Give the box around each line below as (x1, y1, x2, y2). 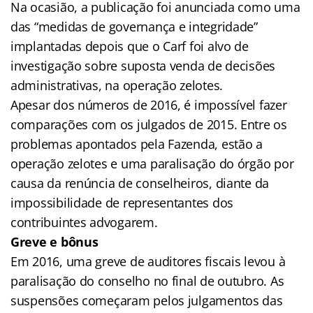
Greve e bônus (10, 233, 99, 250)
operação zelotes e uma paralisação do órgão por (10, 154, 294, 172)
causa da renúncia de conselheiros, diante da (10, 174, 270, 191)
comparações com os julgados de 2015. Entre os (10, 115, 287, 133)
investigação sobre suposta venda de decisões (10, 57, 276, 74)
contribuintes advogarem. (10, 213, 158, 231)
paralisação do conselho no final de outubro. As (10, 272, 284, 289)
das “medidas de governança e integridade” (10, 17, 258, 35)
